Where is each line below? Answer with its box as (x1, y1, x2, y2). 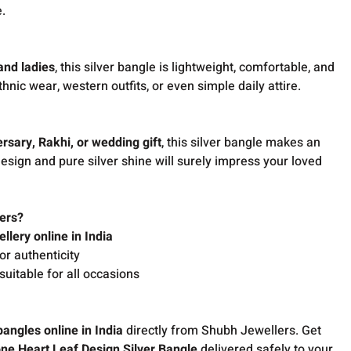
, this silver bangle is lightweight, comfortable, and (55, 58, 335, 77)
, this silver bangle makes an (161, 133, 321, 152)
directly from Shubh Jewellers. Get (123, 321, 322, 340)
